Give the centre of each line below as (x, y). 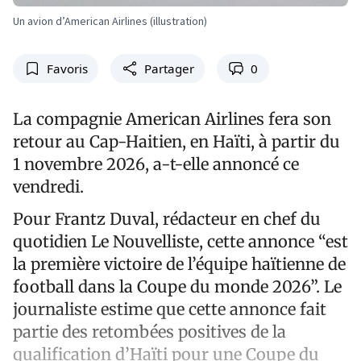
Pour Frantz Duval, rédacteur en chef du (167, 218)
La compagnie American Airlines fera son (172, 118)
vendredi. (52, 186)
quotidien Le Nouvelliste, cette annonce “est (180, 241)
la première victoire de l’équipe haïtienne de (179, 263)
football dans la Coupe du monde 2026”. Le (177, 286)
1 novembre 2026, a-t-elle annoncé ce (156, 164)
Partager (169, 68)
